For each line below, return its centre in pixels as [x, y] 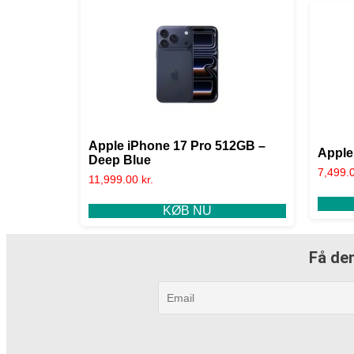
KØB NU [187, 210]
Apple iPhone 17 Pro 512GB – [177, 145]
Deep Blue [120, 160]
